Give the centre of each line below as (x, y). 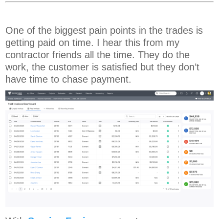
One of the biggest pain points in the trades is (104, 31)
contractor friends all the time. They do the (98, 55)
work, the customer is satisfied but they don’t (103, 67)
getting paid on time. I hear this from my (93, 43)
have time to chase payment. (69, 79)
